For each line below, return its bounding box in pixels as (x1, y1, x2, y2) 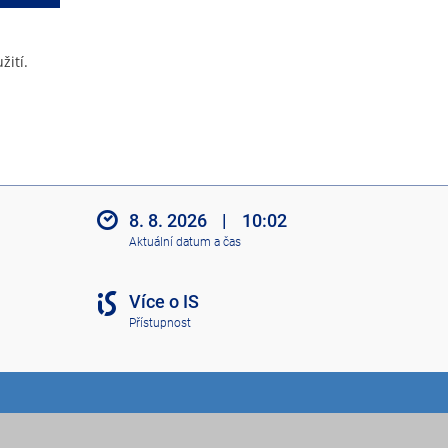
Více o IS (128, 291, 199, 313)
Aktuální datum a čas (128, 234, 241, 249)
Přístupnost (128, 315, 191, 330)
